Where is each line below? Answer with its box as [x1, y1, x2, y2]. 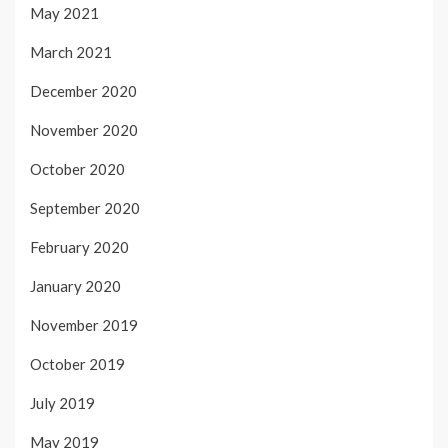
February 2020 [30, 238, 129, 257]
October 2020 [30, 160, 125, 179]
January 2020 [30, 277, 121, 296]
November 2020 [30, 121, 138, 140]
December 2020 [30, 82, 137, 101]
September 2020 [30, 199, 140, 218]
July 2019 [30, 394, 95, 413]
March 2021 [30, 43, 112, 62]
